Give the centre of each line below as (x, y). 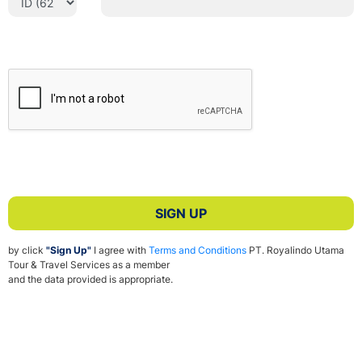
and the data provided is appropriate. (90, 280)
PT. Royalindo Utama (295, 250)
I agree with (120, 250)
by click (27, 250)
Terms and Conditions (198, 250)
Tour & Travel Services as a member (89, 265)
